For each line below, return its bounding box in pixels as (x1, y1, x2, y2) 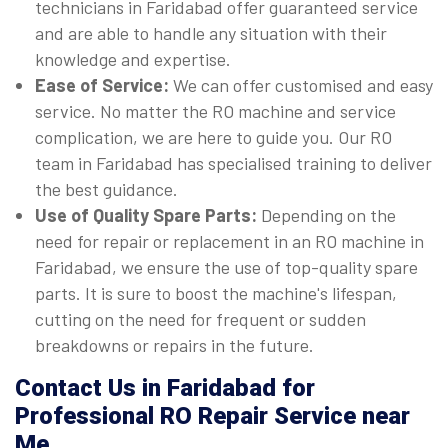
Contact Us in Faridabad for (15, 374, 315, 403)
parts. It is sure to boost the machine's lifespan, (35, 282, 397, 305)
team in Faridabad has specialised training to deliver (35, 152, 432, 175)
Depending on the (261, 204, 396, 227)
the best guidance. (35, 178, 178, 201)
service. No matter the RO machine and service (35, 100, 396, 123)
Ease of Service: (35, 74, 173, 97)
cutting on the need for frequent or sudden (35, 308, 366, 331)
